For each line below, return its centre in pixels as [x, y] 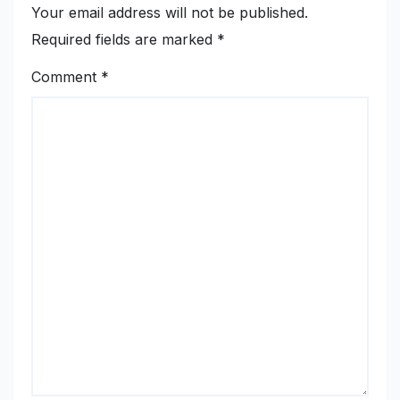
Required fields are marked [124, 39]
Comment [66, 77]
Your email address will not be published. [170, 12]
